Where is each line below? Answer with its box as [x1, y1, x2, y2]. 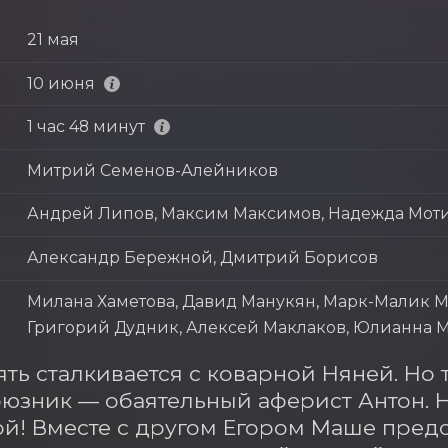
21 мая [26, 29, 79, 49]
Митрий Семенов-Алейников [26, 160, 278, 180]
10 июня [26, 73, 95, 93]
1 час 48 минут [26, 117, 145, 137]
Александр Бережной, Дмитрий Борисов [26, 247, 378, 267]
